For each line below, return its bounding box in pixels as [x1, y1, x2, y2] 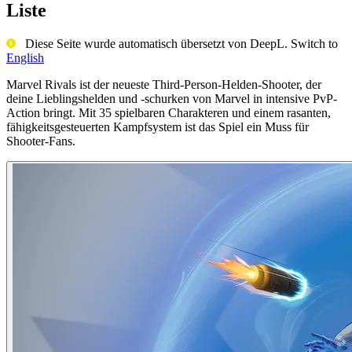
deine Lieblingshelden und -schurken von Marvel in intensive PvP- [6, 91, 337, 105]
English [6, 50, 44, 64]
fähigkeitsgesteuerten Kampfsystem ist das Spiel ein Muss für [6, 119, 309, 134]
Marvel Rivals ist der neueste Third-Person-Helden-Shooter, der [6, 77, 321, 91]
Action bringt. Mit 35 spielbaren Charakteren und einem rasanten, [6, 105, 331, 119]
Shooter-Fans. [6, 134, 75, 148]
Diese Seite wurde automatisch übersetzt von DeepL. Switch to [16, 36, 338, 50]
